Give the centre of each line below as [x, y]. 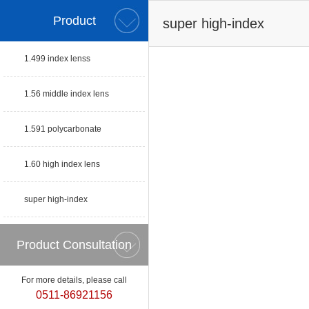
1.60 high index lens [62, 164]
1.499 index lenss [57, 59]
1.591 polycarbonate [63, 129]
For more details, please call [74, 280]
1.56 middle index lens [67, 94]
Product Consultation [74, 245]
